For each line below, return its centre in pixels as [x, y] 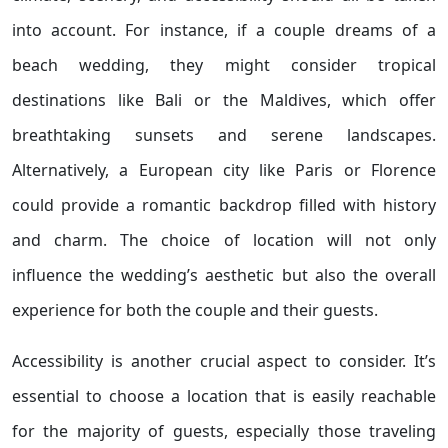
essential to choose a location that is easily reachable [224, 396]
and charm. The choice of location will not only [224, 240]
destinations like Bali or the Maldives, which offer [224, 100]
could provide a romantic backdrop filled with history [224, 205]
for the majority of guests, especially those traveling [224, 431]
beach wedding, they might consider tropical [224, 65]
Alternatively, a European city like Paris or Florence [224, 170]
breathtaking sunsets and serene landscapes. [224, 135]
